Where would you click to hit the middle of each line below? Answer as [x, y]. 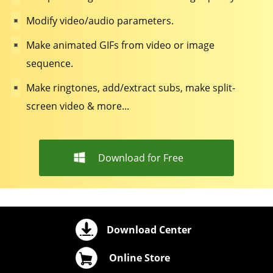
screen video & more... [77, 106]
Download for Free [141, 158]
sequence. [49, 63]
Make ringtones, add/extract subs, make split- [130, 88]
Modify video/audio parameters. [100, 21]
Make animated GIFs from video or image [120, 45]
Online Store [140, 258]
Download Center [149, 230]
